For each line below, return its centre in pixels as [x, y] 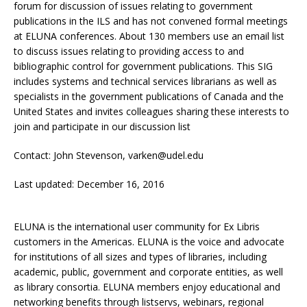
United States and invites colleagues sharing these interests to [151, 111]
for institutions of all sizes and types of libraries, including [140, 256]
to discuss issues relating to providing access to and [129, 51]
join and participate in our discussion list [102, 126]
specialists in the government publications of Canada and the [149, 96]
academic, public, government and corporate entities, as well [148, 271]
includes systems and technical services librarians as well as [145, 81]
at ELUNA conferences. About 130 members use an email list [149, 36]
